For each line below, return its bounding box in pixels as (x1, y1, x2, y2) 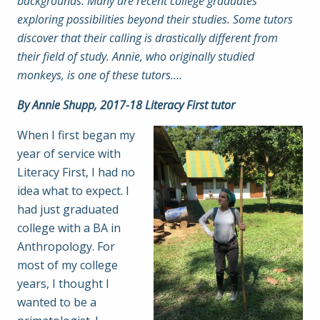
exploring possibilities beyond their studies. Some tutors (17, 11, 293, 27)
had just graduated (17, 201, 119, 217)
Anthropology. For (17, 239, 115, 254)
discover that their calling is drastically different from (17, 30, 278, 46)
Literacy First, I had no (17, 164, 135, 180)
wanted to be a (17, 294, 96, 310)
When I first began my (17, 127, 135, 143)
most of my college (17, 257, 118, 273)
